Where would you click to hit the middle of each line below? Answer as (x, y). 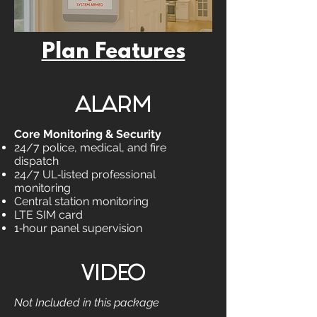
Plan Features (113, 53)
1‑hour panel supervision (78, 228)
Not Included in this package (87, 302)
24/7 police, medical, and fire (90, 148)
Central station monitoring (81, 201)
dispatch (36, 161)
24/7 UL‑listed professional (85, 174)
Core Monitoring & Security (88, 134)
